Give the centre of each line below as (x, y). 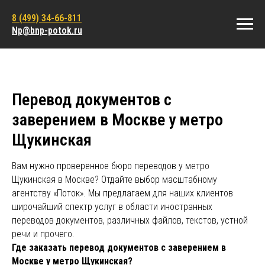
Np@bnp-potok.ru (47, 30)
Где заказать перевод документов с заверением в (119, 248)
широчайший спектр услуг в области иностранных (112, 207)
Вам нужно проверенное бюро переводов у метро (111, 166)
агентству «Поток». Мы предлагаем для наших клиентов (122, 193)
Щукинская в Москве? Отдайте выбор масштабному (114, 180)
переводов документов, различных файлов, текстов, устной (130, 220)
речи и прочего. (43, 234)
